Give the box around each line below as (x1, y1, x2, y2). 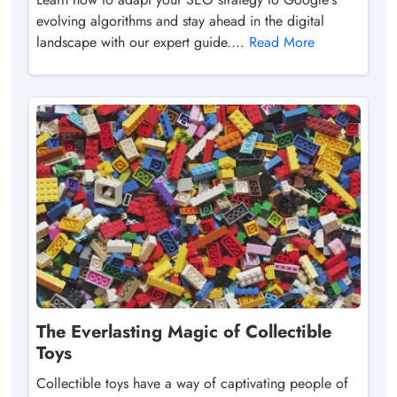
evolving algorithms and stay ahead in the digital (36, 11, 324, 32)
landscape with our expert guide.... (36, 32, 249, 53)
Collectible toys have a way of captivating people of (36, 373, 348, 394)
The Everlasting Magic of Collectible (36, 319, 331, 346)
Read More (249, 32, 315, 53)
